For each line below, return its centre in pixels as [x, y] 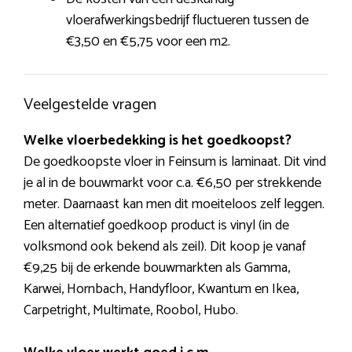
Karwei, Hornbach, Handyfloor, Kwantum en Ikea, [161, 290]
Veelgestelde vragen [90, 105]
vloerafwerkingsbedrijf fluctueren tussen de [187, 21]
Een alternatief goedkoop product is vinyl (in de [156, 226]
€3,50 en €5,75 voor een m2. [148, 42]
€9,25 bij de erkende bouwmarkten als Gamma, [157, 268]
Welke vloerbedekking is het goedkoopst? [158, 141]
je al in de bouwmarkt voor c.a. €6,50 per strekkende [172, 183]
